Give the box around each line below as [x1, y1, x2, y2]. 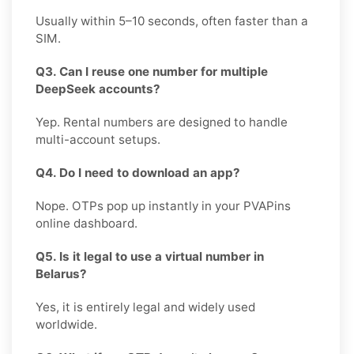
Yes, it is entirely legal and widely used [36, 299, 255, 314]
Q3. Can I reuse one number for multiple [36, 63, 268, 79]
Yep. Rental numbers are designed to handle [36, 114, 288, 130]
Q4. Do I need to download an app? [36, 164, 240, 180]
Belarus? [36, 265, 87, 281]
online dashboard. [36, 215, 137, 231]
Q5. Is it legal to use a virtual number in [36, 248, 264, 264]
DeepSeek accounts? [36, 81, 160, 96]
